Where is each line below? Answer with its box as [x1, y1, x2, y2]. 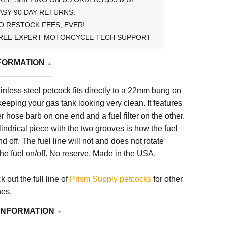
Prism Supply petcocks [69, 175, 151, 184]
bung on [149, 86, 181, 95]
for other [151, 175, 183, 184]
